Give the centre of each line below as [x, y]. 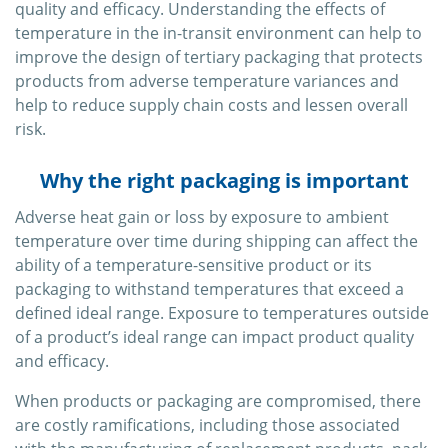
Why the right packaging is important [224, 181]
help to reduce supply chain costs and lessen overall [211, 105]
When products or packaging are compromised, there [218, 401]
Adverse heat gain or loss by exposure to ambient [202, 217]
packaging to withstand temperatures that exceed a [209, 289]
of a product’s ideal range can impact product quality [214, 337]
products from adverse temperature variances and [207, 81]
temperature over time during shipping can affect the [216, 241]
